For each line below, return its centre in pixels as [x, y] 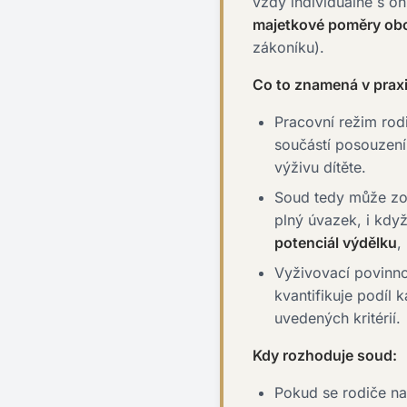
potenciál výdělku [336, 243]
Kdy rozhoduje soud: [325, 355]
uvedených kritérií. [338, 318]
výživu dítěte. [320, 167]
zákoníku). [288, 47]
